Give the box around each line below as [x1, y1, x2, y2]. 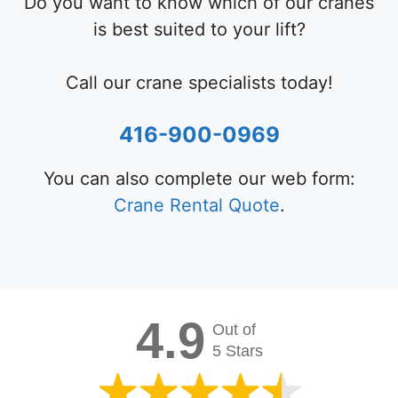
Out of [211, 320, 256, 338]
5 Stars [211, 341, 263, 360]
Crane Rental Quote [113, 194, 280, 216]
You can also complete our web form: [43, 167, 355, 189]
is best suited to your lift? [92, 18, 306, 40]
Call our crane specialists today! [65, 71, 333, 93]
